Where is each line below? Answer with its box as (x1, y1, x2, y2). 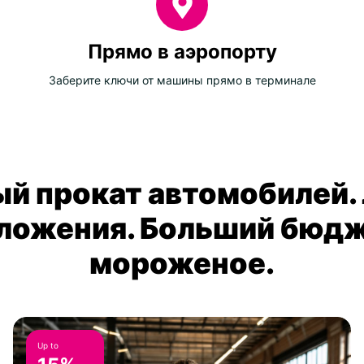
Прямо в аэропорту (87, 40, 277, 64)
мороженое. (89, 245, 275, 282)
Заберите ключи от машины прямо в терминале (48, 73, 316, 88)
